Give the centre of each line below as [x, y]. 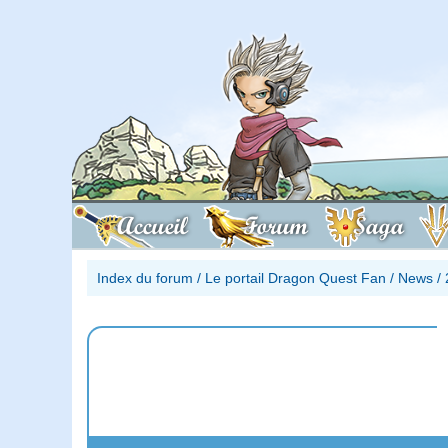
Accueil [152, 225]
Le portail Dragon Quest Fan [295, 277]
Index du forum [145, 277]
